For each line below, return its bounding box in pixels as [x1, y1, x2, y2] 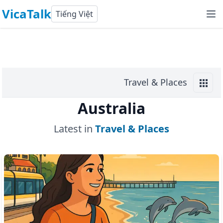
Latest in [54, 122, 93, 135]
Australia [78, 98, 145, 118]
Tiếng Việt [56, 8, 93, 19]
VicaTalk [2, 5, 51, 22]
